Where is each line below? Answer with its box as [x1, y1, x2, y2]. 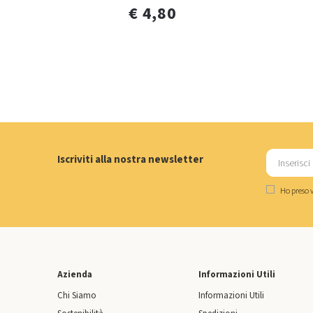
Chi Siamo [57, 289, 96, 303]
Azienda [57, 268, 92, 282]
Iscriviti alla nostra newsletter [57, 152, 203, 168]
